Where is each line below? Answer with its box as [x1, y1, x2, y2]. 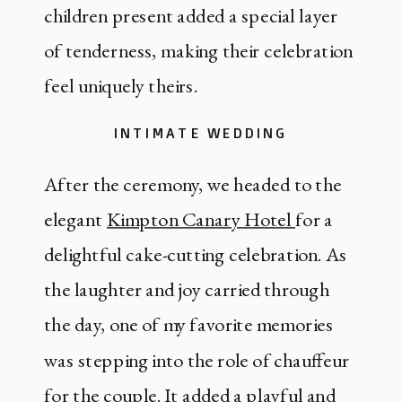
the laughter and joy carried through [44, 275, 329, 303]
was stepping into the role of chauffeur [44, 346, 350, 373]
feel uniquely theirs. [44, 73, 197, 100]
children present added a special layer [44, 2, 338, 30]
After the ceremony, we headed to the [44, 170, 342, 197]
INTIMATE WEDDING [113, 124, 289, 143]
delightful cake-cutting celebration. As [44, 240, 347, 268]
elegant [44, 205, 107, 232]
